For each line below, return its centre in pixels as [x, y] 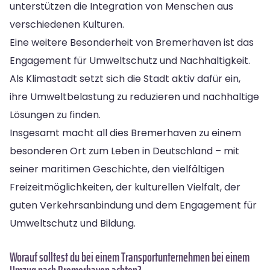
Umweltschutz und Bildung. [73, 223]
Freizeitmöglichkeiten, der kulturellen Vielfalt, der [125, 187]
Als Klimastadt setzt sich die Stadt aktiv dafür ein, [125, 78]
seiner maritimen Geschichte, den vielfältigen [117, 169]
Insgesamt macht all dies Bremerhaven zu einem [125, 133]
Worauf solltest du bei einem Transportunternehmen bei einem [130, 257]
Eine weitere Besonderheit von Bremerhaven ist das [132, 42]
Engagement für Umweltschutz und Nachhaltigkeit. [130, 60]
